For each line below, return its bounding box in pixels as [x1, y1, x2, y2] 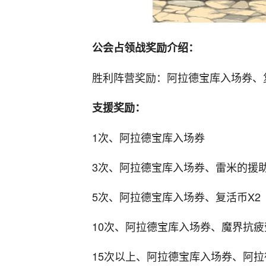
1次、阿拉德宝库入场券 [92, 129, 205, 145]
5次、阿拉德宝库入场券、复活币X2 [92, 188, 261, 204]
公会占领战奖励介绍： [92, 39, 199, 55]
